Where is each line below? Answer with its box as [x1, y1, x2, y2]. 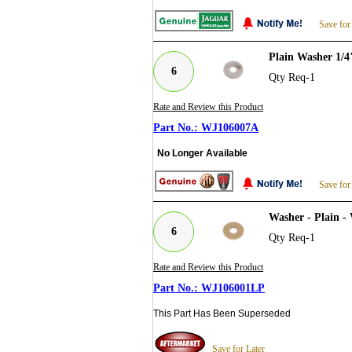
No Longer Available [157, 148, 247, 159]
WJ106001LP [201, 282, 265, 295]
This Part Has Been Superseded [153, 308, 291, 320]
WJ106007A [201, 122, 258, 134]
